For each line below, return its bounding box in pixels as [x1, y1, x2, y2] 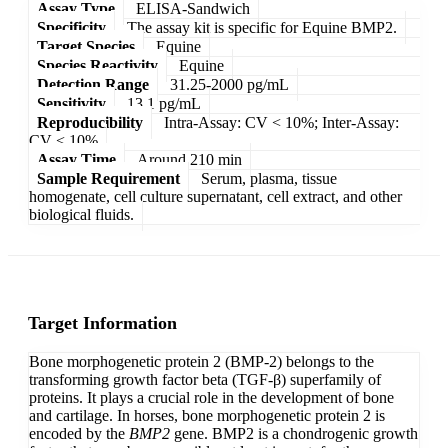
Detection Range [37, 75, 149, 93]
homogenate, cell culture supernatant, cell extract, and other [29, 187, 402, 205]
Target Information [28, 313, 177, 334]
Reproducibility [37, 113, 143, 131]
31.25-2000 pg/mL [170, 75, 289, 93]
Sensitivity [37, 94, 106, 112]
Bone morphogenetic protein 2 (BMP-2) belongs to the [29, 353, 374, 371]
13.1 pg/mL [127, 94, 201, 112]
